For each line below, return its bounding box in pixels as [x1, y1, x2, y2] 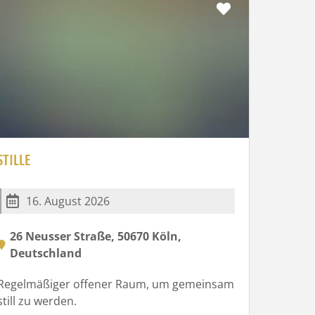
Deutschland [9, 245, 82, 261]
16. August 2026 [25, 193, 110, 209]
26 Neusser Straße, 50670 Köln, [9, 228, 181, 244]
